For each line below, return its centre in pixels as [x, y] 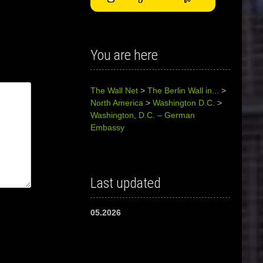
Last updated [126, 183]
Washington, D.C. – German [143, 115]
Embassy [108, 128]
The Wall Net [114, 91]
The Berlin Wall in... [183, 91]
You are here [124, 55]
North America [117, 103]
